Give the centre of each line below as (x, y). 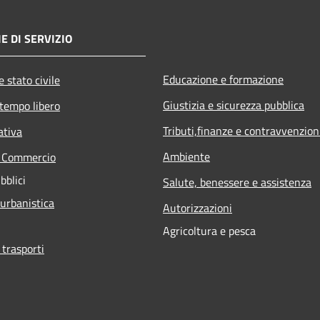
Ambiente (186, 156)
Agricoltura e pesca (209, 230)
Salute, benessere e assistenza (237, 182)
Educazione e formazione (223, 79)
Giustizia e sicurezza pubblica (234, 105)
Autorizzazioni (197, 207)
